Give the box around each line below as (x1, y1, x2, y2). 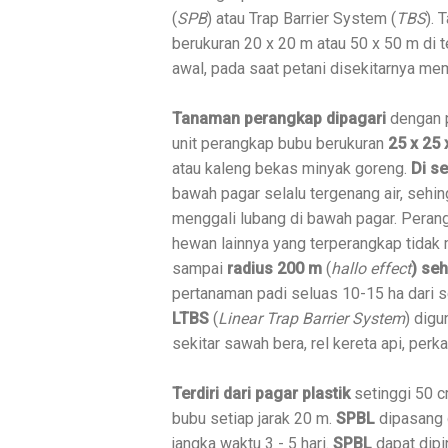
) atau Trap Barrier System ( (207, 8, 396, 28)
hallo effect (331, 258, 411, 278)
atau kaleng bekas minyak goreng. (172, 158, 411, 178)
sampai (172, 258, 227, 278)
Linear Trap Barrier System (218, 308, 405, 328)
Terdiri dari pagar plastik (172, 383, 354, 403)
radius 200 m (227, 258, 322, 278)
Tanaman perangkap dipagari (172, 108, 386, 128)
